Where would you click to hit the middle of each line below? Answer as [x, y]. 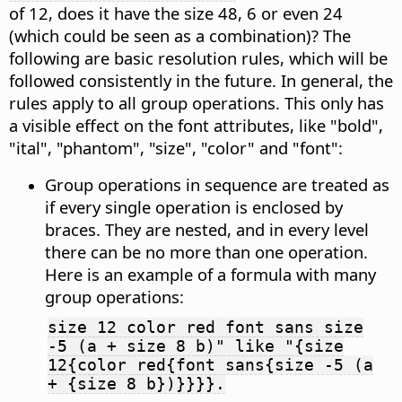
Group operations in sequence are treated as [217, 185]
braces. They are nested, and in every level [207, 230]
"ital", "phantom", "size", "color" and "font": [176, 148]
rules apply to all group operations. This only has [197, 103]
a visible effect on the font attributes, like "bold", [196, 126]
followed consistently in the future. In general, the [201, 81]
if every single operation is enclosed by [194, 207]
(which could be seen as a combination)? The [180, 36]
